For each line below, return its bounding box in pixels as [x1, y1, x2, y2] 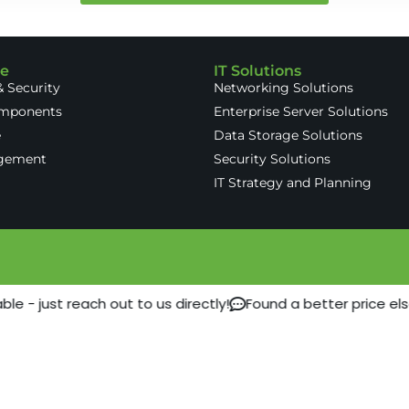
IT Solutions [214, 62, 301, 80]
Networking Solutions [214, 79, 353, 97]
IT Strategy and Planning [214, 174, 372, 192]
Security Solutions [214, 151, 330, 168]
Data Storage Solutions [214, 127, 362, 144]
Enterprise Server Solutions [214, 103, 388, 121]
